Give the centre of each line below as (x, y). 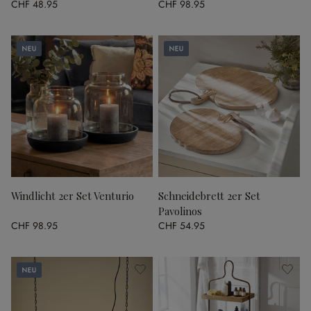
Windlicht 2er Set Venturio (73, 196)
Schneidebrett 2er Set (209, 196)
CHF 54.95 (182, 225)
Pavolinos (180, 211)
